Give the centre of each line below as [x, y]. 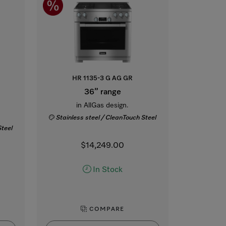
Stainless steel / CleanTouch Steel [106, 118]
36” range [102, 92]
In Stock [107, 170]
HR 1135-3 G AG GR [103, 78]
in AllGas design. [103, 105]
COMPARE [106, 209]
